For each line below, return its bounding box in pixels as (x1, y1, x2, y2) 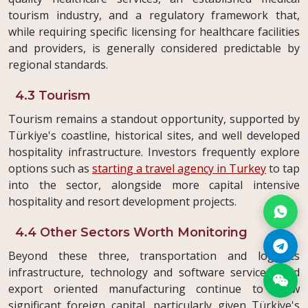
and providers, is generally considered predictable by (8, 41, 300, 56)
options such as (8, 161, 92, 177)
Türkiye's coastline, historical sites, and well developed (8, 128, 300, 144)
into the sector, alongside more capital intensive (8, 177, 300, 193)
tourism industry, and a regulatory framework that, (8, 8, 300, 23)
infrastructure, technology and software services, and (8, 265, 300, 280)
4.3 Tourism (15, 88, 91, 104)
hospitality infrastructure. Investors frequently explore (8, 144, 300, 160)
